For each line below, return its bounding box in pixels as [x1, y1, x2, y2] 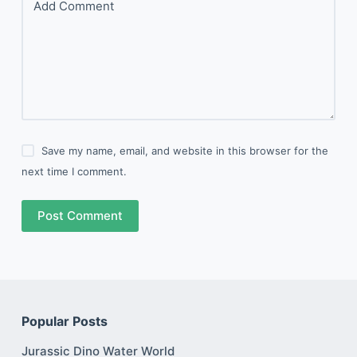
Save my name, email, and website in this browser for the [41, 143, 329, 157]
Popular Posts [21, 312, 108, 329]
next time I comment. [21, 164, 127, 178]
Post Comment [37, 207, 123, 223]
